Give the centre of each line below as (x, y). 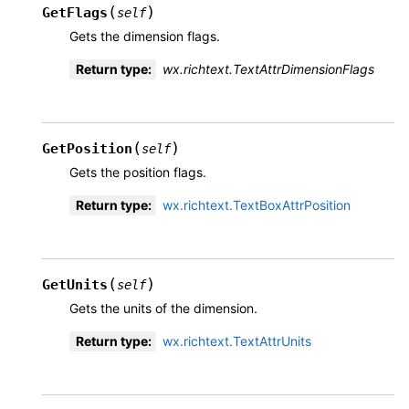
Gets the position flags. (138, 173)
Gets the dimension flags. (145, 37)
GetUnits (75, 285)
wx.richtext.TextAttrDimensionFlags (268, 69)
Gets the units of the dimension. (163, 309)
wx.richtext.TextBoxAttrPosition (257, 205)
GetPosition (87, 149)
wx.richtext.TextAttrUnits (237, 341)
